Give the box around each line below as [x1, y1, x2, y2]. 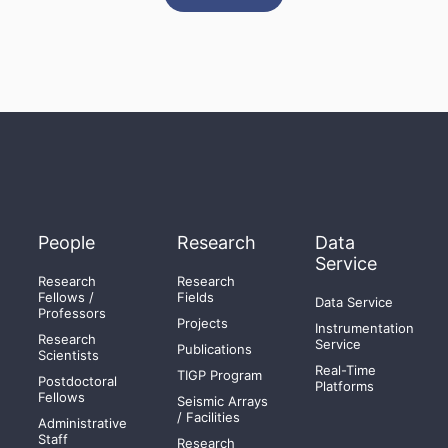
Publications [176, 341, 252, 357]
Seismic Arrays [176, 393, 268, 409]
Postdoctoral [38, 373, 118, 389]
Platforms [314, 378, 374, 394]
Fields [176, 289, 214, 305]
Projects [176, 315, 228, 331]
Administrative [38, 415, 128, 431]
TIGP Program [176, 367, 262, 383]
